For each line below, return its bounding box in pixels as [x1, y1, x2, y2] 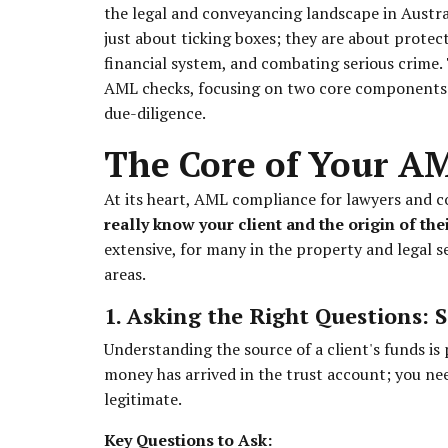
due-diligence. [104, 101, 206, 124]
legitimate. [104, 387, 182, 410]
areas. [104, 262, 146, 285]
